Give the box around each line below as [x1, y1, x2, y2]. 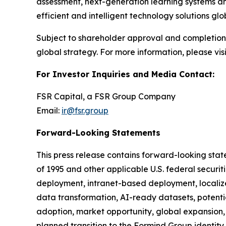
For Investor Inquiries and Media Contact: [36, 69, 214, 80]
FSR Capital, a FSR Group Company [36, 91, 176, 102]
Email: [36, 105, 62, 116]
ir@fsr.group [62, 105, 108, 116]
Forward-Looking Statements [36, 128, 160, 138]
